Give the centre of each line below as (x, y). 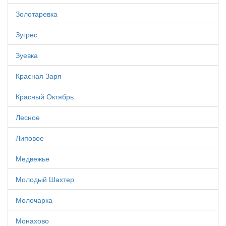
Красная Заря (39, 76)
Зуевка (27, 55)
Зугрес (26, 35)
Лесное (28, 117)
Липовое (30, 138)
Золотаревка (37, 14)
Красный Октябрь (45, 97)
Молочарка (34, 200)
